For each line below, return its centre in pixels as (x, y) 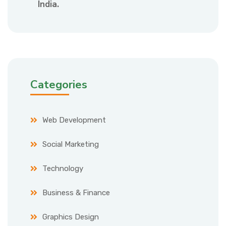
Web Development (74, 120)
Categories (59, 85)
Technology (63, 169)
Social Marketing (71, 145)
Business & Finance (76, 193)
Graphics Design (71, 217)
